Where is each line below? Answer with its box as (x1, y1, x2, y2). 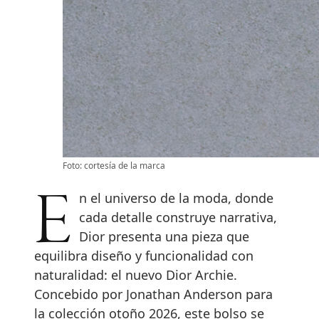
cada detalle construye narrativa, (79, 208, 278, 226)
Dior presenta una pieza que (79, 227, 250, 245)
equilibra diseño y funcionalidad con (34, 246, 253, 264)
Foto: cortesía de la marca (63, 159, 165, 172)
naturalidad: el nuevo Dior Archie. (34, 266, 237, 283)
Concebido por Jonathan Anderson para (34, 285, 273, 303)
